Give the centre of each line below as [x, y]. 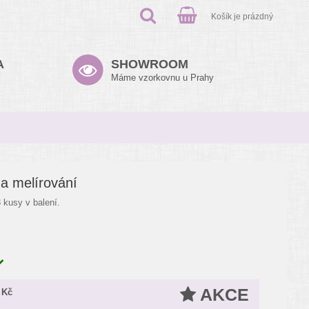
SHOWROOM [150, 64]
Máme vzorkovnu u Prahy [162, 78]
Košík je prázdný [242, 16]
